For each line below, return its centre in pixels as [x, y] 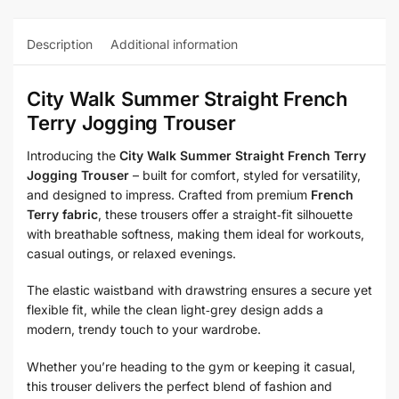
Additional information [174, 44]
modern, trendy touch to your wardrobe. [144, 330]
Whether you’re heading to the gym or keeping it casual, [191, 366]
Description [60, 44]
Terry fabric [62, 214]
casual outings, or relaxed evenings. [131, 253]
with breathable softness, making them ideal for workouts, [195, 233]
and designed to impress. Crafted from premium [169, 194]
